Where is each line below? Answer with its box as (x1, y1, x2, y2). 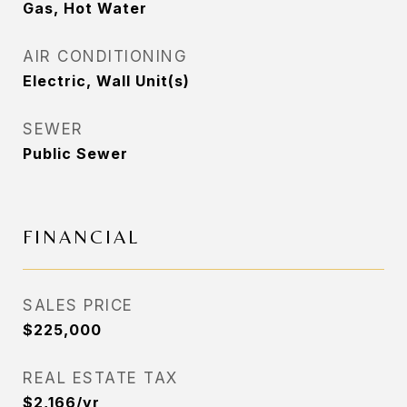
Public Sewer (23, 144, 128, 163)
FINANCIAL (23, 226, 140, 248)
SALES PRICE (23, 296, 134, 314)
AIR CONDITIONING (23, 47, 187, 65)
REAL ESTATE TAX (23, 369, 178, 387)
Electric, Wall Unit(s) (23, 72, 190, 90)
